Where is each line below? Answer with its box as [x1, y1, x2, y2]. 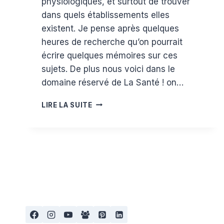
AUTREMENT [91, 108, 139, 117]
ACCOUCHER [91, 98, 138, 106]
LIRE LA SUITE [41, 100, 92, 109]
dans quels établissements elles [41, 9, 169, 20]
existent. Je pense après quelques [41, 23, 179, 33]
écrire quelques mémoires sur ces [41, 50, 177, 60]
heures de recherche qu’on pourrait [41, 36, 182, 47]
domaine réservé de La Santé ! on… [41, 77, 183, 87]
